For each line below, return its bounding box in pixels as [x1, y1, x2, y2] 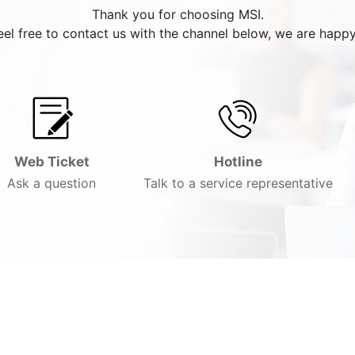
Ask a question [7, 175, 96, 191]
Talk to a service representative [143, 175, 333, 191]
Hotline [214, 154, 262, 170]
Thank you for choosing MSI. [91, 6, 264, 22]
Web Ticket [13, 154, 90, 170]
